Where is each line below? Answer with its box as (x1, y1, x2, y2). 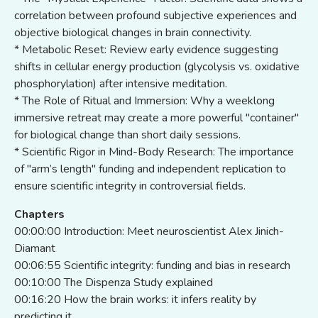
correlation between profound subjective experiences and (14, 7, 297, 23)
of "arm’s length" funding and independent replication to (14, 160, 286, 177)
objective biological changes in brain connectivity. (14, 24, 251, 40)
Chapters (14, 206, 67, 222)
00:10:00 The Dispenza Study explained (14, 274, 216, 290)
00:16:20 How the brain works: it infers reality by (14, 291, 256, 307)
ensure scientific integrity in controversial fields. (14, 177, 246, 194)
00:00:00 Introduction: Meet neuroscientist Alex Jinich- (14, 223, 284, 239)
